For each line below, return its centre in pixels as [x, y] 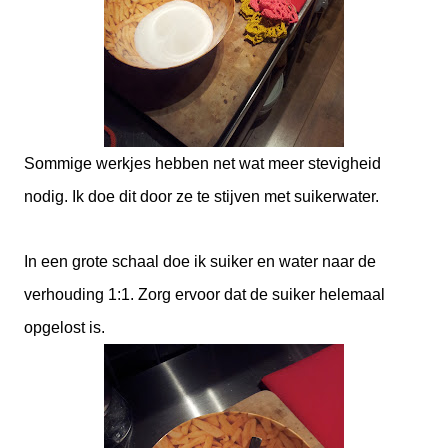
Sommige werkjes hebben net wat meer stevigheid [202, 163]
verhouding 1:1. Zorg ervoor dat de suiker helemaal [204, 294]
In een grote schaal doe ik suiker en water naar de [200, 261]
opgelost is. [64, 327]
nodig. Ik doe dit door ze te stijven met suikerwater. [201, 196]
